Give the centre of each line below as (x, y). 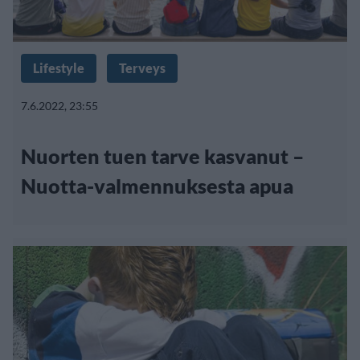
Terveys (142, 67)
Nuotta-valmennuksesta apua (157, 185)
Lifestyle (59, 67)
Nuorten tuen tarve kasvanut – (163, 155)
